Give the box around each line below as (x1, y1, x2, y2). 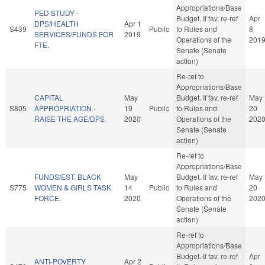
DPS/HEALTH (34, 18, 79, 28)
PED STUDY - (34, 7, 79, 18)
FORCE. (34, 192, 61, 203)
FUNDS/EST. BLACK (34, 171, 101, 182)
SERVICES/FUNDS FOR (34, 28, 114, 39)
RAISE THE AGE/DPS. (34, 113, 106, 124)
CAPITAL (34, 92, 63, 102)
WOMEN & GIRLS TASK (34, 182, 111, 192)
